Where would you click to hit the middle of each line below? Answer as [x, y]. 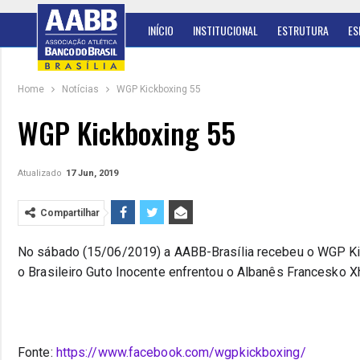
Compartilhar [70, 213]
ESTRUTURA [303, 30]
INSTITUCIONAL [225, 30]
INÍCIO [161, 30]
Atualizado [41, 173]
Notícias [80, 89]
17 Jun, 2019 [92, 173]
